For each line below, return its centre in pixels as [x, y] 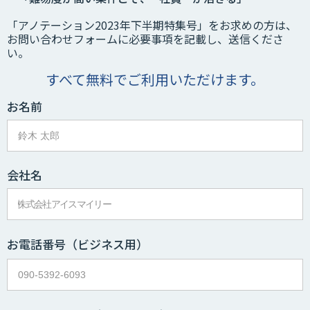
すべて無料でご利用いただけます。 [155, 79]
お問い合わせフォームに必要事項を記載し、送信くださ [145, 39]
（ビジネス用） [107, 244]
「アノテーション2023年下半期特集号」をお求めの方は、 [152, 25]
